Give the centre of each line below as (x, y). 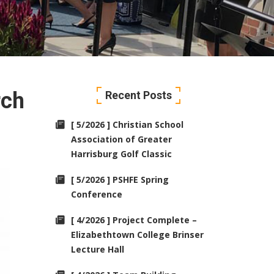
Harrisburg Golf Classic (121, 154)
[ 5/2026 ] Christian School (127, 124)
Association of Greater (121, 139)
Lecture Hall (98, 249)
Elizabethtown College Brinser (137, 235)
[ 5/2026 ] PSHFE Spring (120, 180)
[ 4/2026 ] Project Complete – (134, 220)
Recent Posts (138, 95)
